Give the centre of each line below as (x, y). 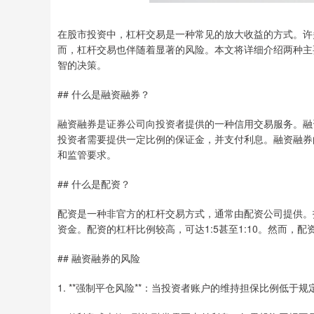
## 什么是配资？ (94, 184)
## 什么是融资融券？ (104, 94)
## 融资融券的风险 (99, 258)
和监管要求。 (87, 154)
